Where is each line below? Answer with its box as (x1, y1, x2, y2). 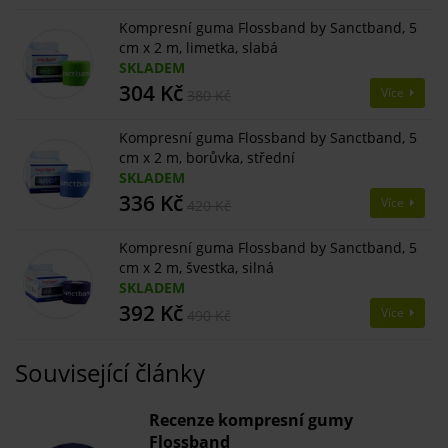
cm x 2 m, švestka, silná (119, 258, 274, 278)
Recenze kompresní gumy (149, 409, 353, 432)
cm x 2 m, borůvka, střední (119, 148, 295, 168)
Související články (15, 356, 205, 390)
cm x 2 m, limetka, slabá (119, 38, 278, 58)
